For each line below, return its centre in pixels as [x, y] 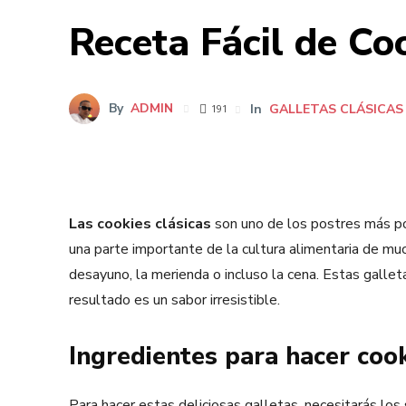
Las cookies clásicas [140, 224]
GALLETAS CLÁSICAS [337, 109]
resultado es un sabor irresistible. [174, 300]
